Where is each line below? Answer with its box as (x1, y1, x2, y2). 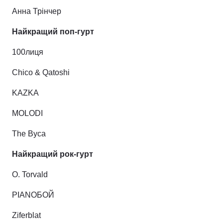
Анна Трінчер (12, 7, 61, 15)
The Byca (12, 129, 46, 138)
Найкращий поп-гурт (12, 27, 94, 36)
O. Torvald (12, 170, 48, 179)
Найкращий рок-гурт (12, 150, 93, 158)
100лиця (12, 48, 43, 56)
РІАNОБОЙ (12, 191, 54, 199)
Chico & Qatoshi (12, 68, 70, 77)
